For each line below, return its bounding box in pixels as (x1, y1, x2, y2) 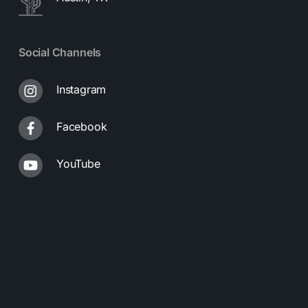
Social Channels (18, 45, 102, 60)
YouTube (56, 157, 100, 171)
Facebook (56, 120, 107, 134)
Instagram (56, 82, 107, 97)
